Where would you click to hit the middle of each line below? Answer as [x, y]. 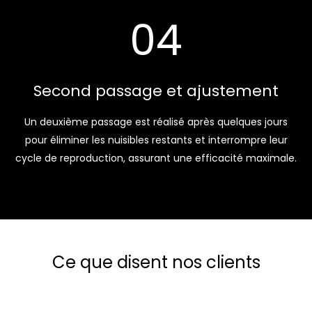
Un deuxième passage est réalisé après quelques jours [156, 122]
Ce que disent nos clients [156, 263]
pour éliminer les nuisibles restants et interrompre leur [156, 140]
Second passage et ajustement [156, 91]
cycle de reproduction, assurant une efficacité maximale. [156, 158]
